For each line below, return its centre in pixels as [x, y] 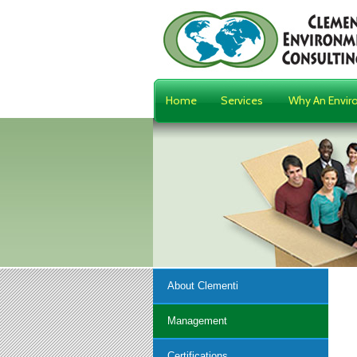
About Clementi [202, 286]
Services [241, 100]
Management [197, 321]
